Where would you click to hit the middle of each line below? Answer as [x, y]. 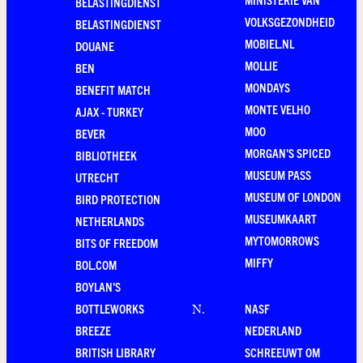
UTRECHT [97, 177]
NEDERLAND [273, 330]
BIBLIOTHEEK [106, 155]
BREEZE [93, 330]
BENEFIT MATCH [113, 90]
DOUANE [95, 46]
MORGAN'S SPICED [288, 153]
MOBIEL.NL [269, 43]
